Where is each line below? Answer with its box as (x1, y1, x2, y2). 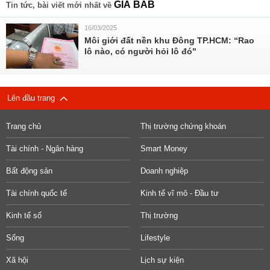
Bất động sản (6, 166, 52, 175)
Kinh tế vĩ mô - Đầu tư (140, 189, 219, 198)
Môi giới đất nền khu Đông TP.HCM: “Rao (84, 36, 254, 45)
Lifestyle (140, 233, 170, 242)
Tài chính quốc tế (6, 189, 67, 198)
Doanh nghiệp (140, 166, 188, 175)
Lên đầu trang (7, 93, 60, 102)
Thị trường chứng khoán (140, 122, 226, 131)
